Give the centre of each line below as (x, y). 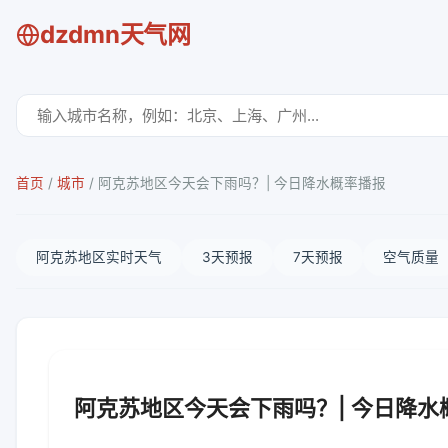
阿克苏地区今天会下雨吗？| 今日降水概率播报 (242, 183)
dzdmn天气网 (115, 34)
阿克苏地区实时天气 (99, 257)
